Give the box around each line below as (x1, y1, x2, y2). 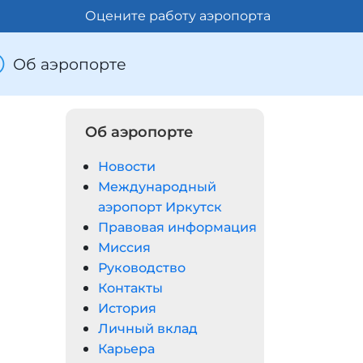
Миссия (98, 240, 151, 255)
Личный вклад (98, 321, 198, 336)
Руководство (98, 260, 186, 275)
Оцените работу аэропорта (85, 8, 271, 23)
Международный (98, 179, 216, 194)
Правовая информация (98, 220, 257, 235)
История (98, 301, 156, 316)
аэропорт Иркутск (98, 199, 222, 215)
